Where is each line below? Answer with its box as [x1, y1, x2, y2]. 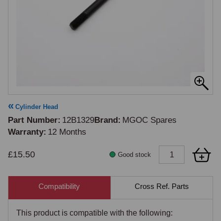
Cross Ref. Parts [135, 182, 189, 190]
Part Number [8, 115, 58, 125]
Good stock [118, 151, 151, 158]
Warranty [8, 127, 43, 137]
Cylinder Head [15, 103, 58, 110]
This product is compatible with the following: [16, 209, 173, 217]
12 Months [48, 127, 87, 137]
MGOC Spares [122, 115, 177, 125]
